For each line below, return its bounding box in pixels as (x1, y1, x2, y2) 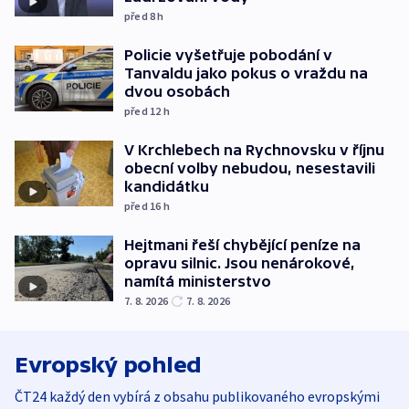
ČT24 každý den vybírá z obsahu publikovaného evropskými (15, 387, 380, 406)
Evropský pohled (15, 352, 202, 378)
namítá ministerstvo (124, 273, 271, 290)
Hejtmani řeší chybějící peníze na (124, 236, 361, 254)
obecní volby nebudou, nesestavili (124, 160, 375, 177)
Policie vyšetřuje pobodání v (124, 47, 332, 64)
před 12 (124, 104, 163, 119)
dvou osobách (124, 83, 230, 100)
